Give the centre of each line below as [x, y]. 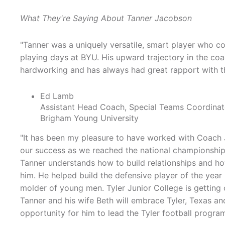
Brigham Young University [89, 118]
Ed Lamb [57, 96]
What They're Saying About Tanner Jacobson [106, 18]
